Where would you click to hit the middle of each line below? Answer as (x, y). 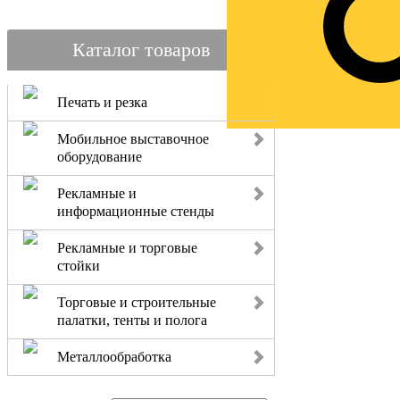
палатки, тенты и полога (132, 320)
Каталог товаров (141, 50)
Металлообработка (114, 357)
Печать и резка (102, 102)
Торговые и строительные (137, 302)
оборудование (100, 157)
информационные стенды (136, 211)
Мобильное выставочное (133, 139)
